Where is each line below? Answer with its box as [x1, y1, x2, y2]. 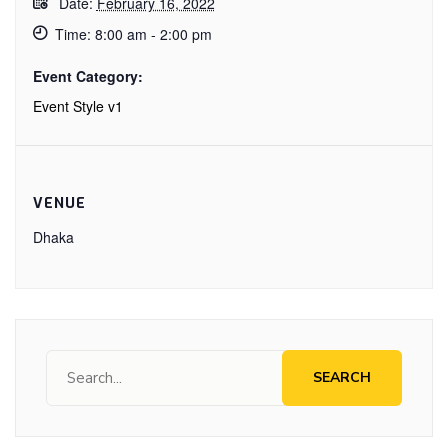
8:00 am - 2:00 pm [94, 23, 212, 44]
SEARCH [313, 367, 371, 387]
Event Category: [32, 65, 143, 86]
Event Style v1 [32, 95, 123, 116]
